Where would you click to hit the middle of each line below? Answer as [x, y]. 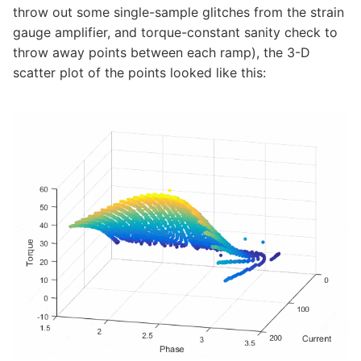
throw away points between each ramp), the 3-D [162, 53]
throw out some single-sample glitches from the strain [178, 12]
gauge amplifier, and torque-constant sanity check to [175, 33]
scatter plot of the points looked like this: [139, 73]
